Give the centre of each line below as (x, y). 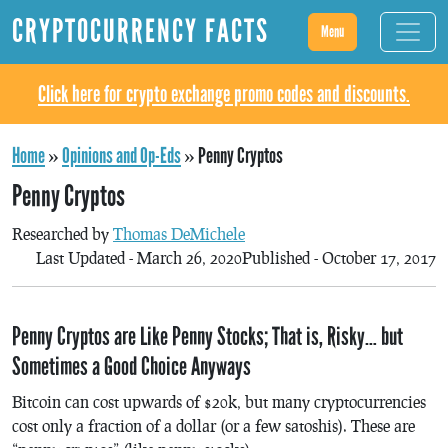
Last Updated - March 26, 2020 (139, 257)
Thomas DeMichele (179, 233)
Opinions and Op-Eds (121, 156)
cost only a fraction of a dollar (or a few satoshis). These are (213, 425)
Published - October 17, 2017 (339, 257)
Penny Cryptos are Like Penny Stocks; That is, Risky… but (207, 336)
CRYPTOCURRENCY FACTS (140, 31)
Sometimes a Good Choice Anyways (131, 366)
